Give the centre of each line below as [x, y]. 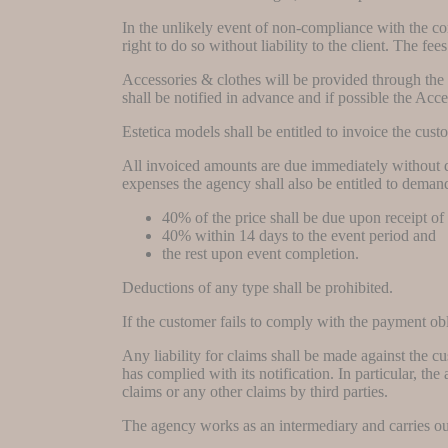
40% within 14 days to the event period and [299, 235]
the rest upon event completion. [260, 253]
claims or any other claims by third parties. [255, 391]
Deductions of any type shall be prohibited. [257, 287]
